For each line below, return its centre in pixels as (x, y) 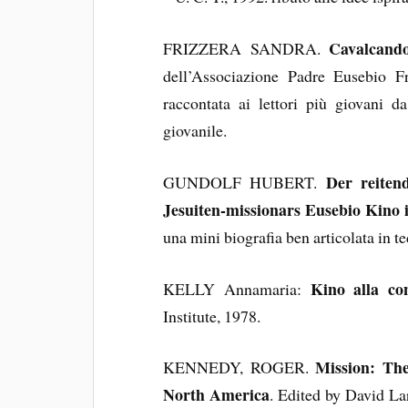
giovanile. (195, 131)
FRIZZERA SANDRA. (242, 49)
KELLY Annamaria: (237, 288)
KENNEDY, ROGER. (240, 367)
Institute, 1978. (212, 316)
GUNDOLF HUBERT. (245, 182)
